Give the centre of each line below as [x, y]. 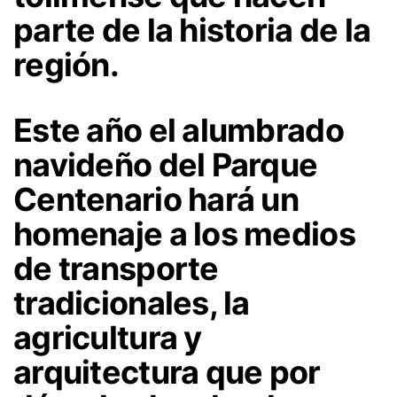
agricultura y [108, 338]
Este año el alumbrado [179, 131]
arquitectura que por [167, 373]
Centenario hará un [156, 200]
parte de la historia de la [192, 31]
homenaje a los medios [184, 234]
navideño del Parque [166, 165]
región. [66, 65]
